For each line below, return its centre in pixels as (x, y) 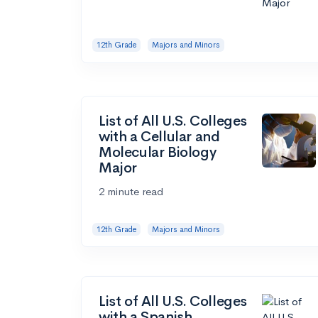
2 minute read (131, 191)
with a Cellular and (159, 136)
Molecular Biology (158, 152)
